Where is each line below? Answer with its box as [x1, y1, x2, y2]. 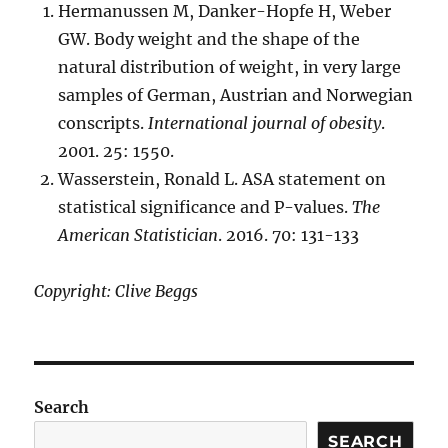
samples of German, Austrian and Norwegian [58, 85, 414, 105]
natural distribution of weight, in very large [58, 57, 402, 77]
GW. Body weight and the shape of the [58, 29, 361, 49]
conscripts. [58, 113, 149, 133]
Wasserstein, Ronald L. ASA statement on [58, 169, 387, 189]
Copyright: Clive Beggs [34, 281, 199, 301]
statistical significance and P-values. [58, 197, 353, 217]
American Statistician [58, 225, 219, 245]
